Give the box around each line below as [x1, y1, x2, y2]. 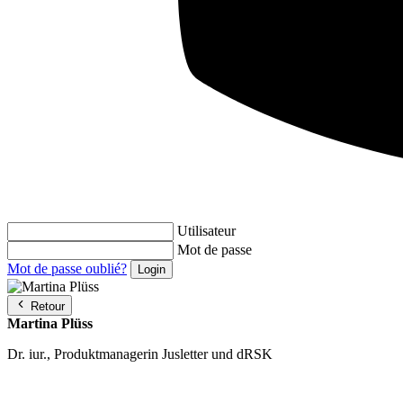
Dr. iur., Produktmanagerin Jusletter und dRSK [7, 346, 273, 363]
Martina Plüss [7, 316, 93, 332]
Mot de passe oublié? [7, 261, 127, 277]
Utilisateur [177, 223, 236, 239]
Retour [31, 300, 65, 314]
